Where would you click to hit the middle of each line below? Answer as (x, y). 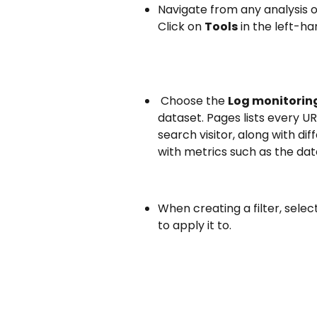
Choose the (194, 100)
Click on (181, 27)
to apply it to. (195, 225)
